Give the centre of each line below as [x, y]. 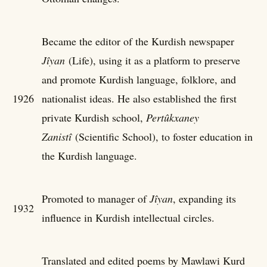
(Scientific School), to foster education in [162, 136]
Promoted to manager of [96, 198]
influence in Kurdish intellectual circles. [128, 217]
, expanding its [204, 198]
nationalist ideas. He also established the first [139, 98]
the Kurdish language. [89, 155]
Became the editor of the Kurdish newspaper [138, 41]
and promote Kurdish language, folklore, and [139, 79]
